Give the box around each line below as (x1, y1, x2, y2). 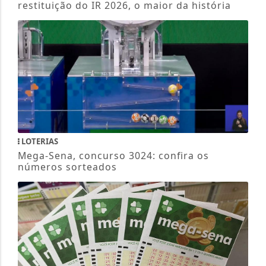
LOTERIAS (19, 136, 58, 147)
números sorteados (17, 160, 117, 174)
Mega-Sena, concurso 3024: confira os (17, 149, 209, 163)
